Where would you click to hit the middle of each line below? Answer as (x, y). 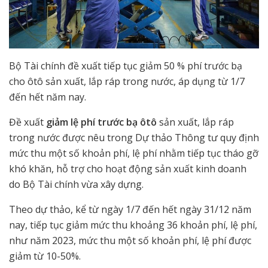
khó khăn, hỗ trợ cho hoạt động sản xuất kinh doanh (128, 169)
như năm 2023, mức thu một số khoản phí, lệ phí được (130, 241)
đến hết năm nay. (48, 97)
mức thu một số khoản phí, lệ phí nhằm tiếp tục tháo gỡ (134, 153)
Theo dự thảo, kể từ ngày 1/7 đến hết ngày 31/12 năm (130, 210)
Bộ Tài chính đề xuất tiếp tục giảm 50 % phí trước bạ (126, 66)
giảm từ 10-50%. (45, 256)
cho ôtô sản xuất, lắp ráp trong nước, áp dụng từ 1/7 (127, 82)
